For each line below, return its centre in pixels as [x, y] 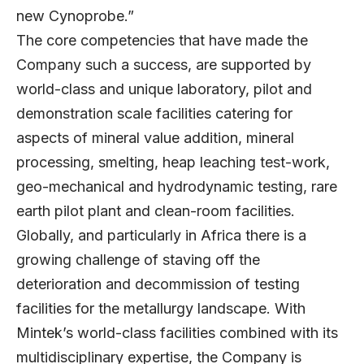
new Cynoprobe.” [75, 15]
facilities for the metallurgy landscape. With [161, 308]
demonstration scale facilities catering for [154, 113]
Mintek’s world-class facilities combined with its [177, 332]
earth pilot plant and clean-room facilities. [156, 210]
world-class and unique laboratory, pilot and [164, 89]
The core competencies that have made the [162, 40]
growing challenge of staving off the [138, 259]
